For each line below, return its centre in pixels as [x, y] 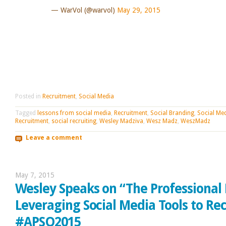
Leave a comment [54, 138]
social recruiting [74, 121]
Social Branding [172, 113]
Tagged [26, 113]
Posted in [29, 96]
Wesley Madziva [121, 121]
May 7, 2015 [35, 175]
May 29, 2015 [138, 10]
